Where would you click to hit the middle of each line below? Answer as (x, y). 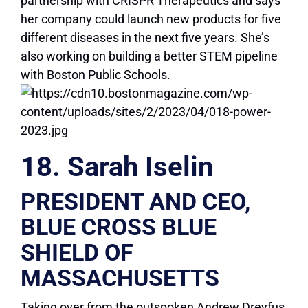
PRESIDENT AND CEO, (135, 202)
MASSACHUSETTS (120, 278)
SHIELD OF (77, 253)
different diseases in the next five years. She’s (145, 38)
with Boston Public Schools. (96, 75)
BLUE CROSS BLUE (119, 227)
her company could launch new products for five (151, 19)
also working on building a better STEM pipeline (149, 56)
